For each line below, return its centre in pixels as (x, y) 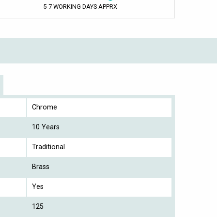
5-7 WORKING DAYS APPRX (80, 6)
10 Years (46, 127)
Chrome (45, 107)
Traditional (48, 147)
